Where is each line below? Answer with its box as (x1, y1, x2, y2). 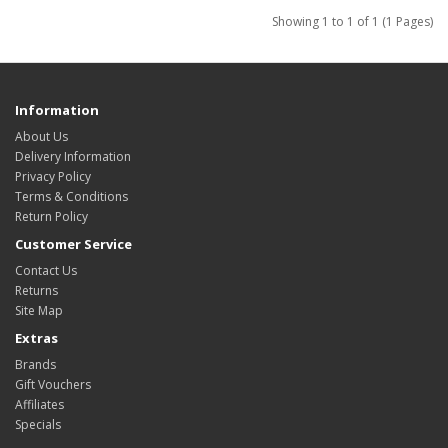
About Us (15, 127, 68, 145)
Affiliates (15, 395, 64, 413)
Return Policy (15, 207, 88, 225)
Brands (15, 355, 56, 373)
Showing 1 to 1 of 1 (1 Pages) (272, 12, 433, 30)
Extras (15, 328, 58, 347)
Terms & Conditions (15, 187, 128, 205)
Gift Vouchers (15, 375, 91, 393)
